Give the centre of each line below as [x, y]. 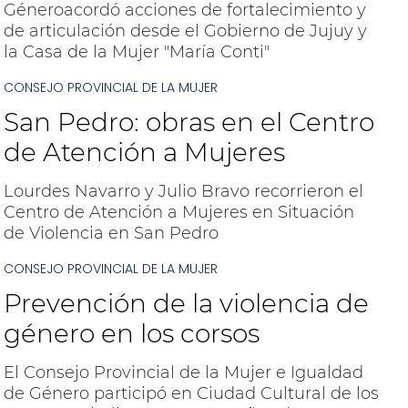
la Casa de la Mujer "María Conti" [136, 52]
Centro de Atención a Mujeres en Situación [178, 212]
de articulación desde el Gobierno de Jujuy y [185, 31]
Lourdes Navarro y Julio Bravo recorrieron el [183, 191]
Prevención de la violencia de [186, 303]
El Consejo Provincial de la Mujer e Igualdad [183, 372]
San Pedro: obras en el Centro [189, 122]
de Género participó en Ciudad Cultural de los [191, 393]
